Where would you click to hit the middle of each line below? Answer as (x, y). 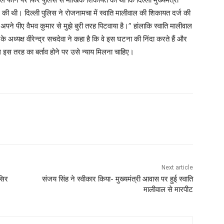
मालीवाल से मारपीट (168, 190)
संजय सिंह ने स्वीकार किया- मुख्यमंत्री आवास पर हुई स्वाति (117, 179)
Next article (177, 168)
